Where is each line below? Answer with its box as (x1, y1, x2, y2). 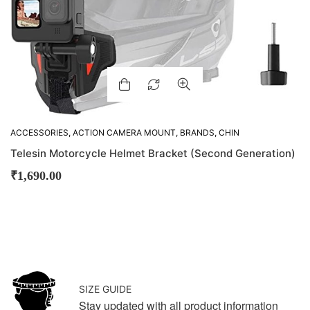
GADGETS (52, 140, 92, 151)
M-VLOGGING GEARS (96, 140, 181, 151)
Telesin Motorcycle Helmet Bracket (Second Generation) (10, 147, 295, 161)
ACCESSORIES (10, 127, 69, 138)
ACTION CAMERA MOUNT (73, 127, 176, 138)
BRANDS (180, 127, 215, 138)
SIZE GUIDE (78, 282, 131, 295)
